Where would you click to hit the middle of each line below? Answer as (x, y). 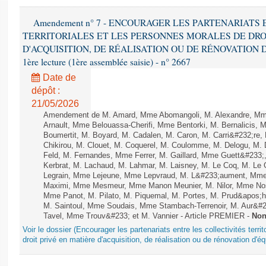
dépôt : (46, 91)
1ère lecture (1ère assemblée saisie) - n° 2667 (107, 62)
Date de (58, 77)
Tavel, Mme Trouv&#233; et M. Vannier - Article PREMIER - (148, 216)
